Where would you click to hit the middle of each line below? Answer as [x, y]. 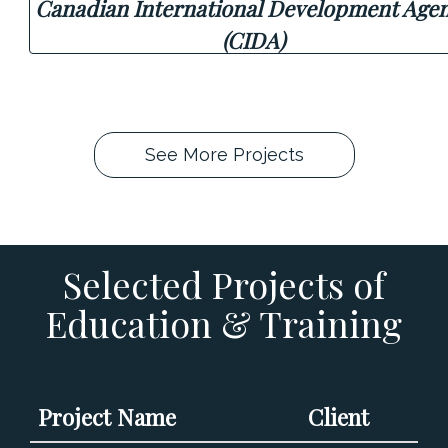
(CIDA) [253, 40]
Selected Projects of [224, 283]
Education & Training [224, 322]
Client [338, 416]
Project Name [107, 416]
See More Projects [224, 154]
